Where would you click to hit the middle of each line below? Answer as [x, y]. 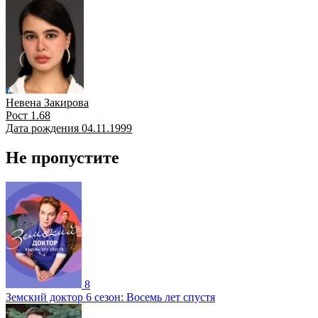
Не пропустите [62, 158]
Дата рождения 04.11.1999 [69, 128]
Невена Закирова [47, 102]
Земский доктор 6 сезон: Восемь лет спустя [110, 297]
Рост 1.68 [28, 115]
